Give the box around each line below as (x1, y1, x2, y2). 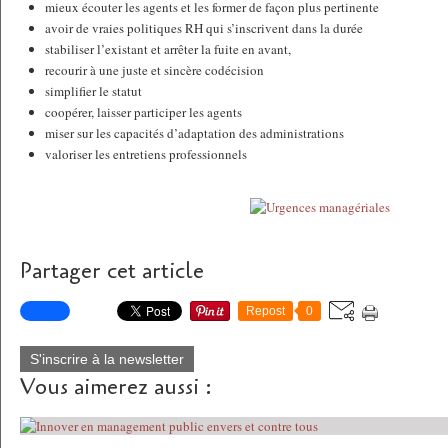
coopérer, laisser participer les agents (45, 103, 242, 121)
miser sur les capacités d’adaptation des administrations (45, 124, 344, 142)
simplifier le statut (45, 82, 142, 100)
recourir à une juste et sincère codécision (45, 61, 264, 79)
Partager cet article (20, 256, 204, 286)
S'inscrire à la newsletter (30, 351, 184, 367)
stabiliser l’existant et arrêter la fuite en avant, (45, 40, 291, 58)
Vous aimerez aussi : (20, 372, 212, 402)
